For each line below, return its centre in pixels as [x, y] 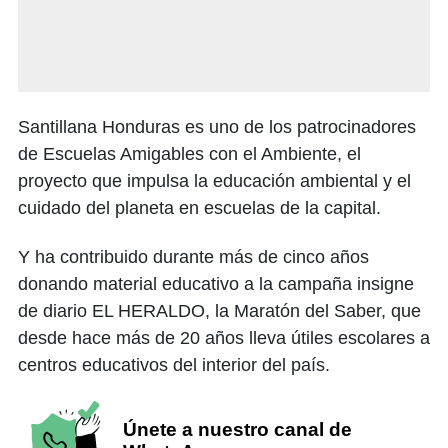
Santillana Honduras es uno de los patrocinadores [217, 126]
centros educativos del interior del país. [174, 364]
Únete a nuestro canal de [237, 429]
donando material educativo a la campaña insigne [216, 283]
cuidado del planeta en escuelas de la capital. [199, 207]
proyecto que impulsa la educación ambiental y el [214, 180]
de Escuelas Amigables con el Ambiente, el [189, 153]
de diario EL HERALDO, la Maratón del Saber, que [219, 310]
